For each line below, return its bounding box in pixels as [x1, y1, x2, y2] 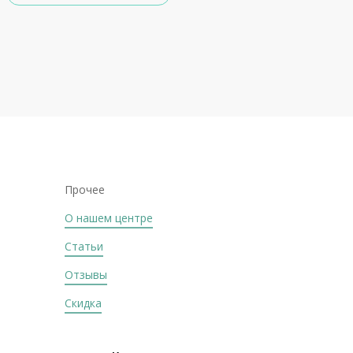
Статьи [65, 239, 103, 254]
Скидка [65, 295, 102, 310]
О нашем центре [65, 210, 153, 225]
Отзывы [65, 267, 107, 282]
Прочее [65, 182, 105, 197]
